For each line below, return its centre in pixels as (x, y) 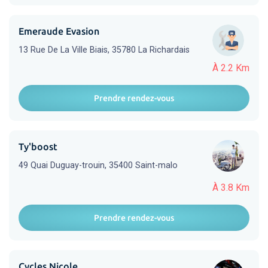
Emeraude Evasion (59, 31)
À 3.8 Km (231, 188)
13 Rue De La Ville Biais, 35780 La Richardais (104, 50)
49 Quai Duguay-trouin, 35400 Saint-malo (98, 165)
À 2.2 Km (231, 68)
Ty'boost (38, 147)
